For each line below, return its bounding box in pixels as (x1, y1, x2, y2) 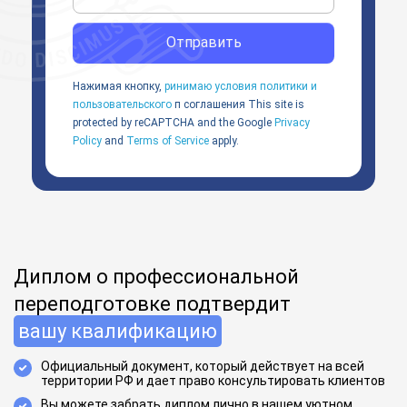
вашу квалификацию (18, 319, 217, 342)
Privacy (274, 115, 310, 129)
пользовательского (73, 97, 172, 111)
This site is (245, 97, 304, 111)
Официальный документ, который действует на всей (41, 358, 364, 373)
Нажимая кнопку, (73, 79, 164, 93)
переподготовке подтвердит (14, 292, 291, 315)
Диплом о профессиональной (14, 264, 299, 288)
